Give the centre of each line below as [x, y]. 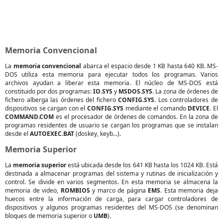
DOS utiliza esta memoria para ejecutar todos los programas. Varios [111, 74]
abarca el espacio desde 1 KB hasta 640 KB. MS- [150, 66]
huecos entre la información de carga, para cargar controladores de [111, 199]
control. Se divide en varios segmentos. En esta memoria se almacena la [111, 182]
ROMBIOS [75, 190]
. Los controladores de [186, 100]
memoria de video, [33, 190]
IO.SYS [103, 91]
